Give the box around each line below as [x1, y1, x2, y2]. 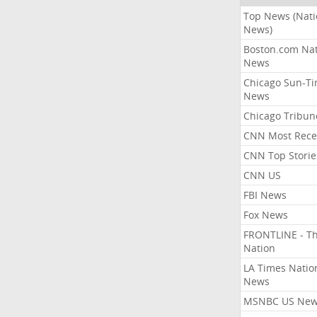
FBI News [243, 188, 287, 202]
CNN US [243, 168, 281, 182]
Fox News [243, 208, 288, 221]
